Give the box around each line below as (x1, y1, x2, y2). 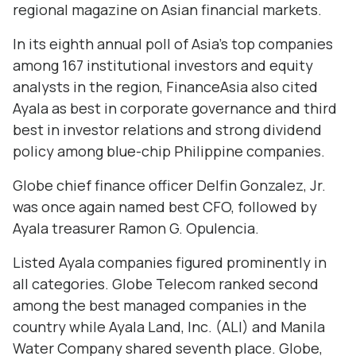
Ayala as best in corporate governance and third (13, 99, 337, 118)
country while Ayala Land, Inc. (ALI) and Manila (13, 317, 325, 336)
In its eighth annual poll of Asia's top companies (13, 34, 333, 53)
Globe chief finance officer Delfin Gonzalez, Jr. (13, 176, 326, 195)
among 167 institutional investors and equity (13, 56, 313, 75)
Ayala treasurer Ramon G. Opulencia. (13, 219, 259, 238)
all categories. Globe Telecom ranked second (13, 274, 319, 293)
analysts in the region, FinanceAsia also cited (13, 77, 318, 96)
